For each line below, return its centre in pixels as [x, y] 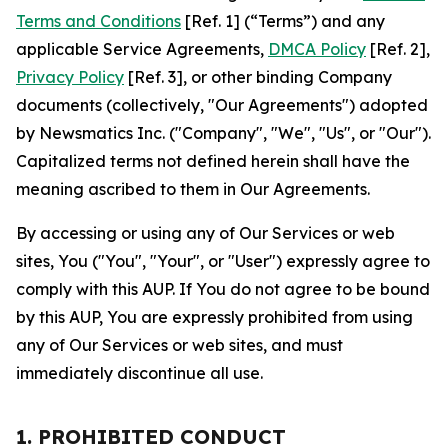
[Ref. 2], [398, 49]
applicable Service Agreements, [142, 49]
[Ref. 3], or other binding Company [258, 77]
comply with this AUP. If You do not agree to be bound [223, 289]
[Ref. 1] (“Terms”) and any [283, 21]
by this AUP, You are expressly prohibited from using [214, 317]
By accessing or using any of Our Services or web [205, 233]
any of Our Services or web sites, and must [179, 345]
